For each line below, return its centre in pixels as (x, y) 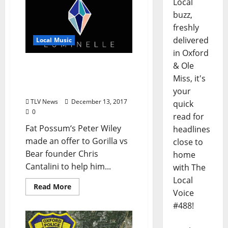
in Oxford (191, 53)
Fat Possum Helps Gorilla (76, 66)
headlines (191, 130)
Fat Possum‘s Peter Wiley (73, 128)
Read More (52, 186)
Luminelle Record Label (73, 88)
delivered (191, 40)
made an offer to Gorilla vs (77, 141)
